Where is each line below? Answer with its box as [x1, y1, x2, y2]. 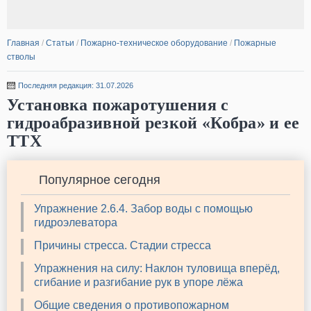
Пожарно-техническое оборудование [81, 38, 228, 48]
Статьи [46, 38, 74, 48]
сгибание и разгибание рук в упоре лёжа [34, 276, 243, 289]
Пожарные [234, 38, 276, 48]
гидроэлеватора [34, 217, 117, 229]
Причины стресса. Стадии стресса [34, 239, 211, 252]
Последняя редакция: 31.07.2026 [18, 81, 133, 90]
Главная [7, 38, 40, 48]
